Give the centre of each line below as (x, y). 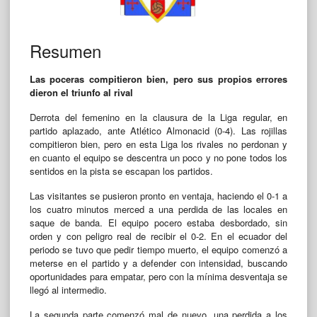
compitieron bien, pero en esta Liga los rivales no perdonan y (158, 144)
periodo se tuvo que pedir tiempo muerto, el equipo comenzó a (158, 249)
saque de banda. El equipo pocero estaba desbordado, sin (158, 223)
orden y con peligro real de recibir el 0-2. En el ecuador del (158, 236)
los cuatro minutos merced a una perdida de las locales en (158, 209)
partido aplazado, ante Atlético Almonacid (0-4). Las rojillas (158, 130)
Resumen (65, 50)
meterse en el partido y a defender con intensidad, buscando (158, 263)
